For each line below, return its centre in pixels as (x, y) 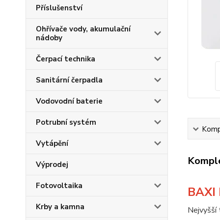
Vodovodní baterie (69, 101)
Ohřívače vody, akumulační (83, 29)
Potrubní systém (66, 122)
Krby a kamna (60, 207)
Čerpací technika (66, 59)
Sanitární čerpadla (69, 80)
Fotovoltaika (59, 186)
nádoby (49, 38)
